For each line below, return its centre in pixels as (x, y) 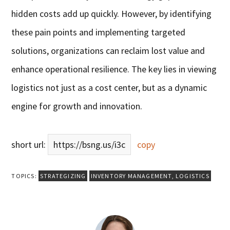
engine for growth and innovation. (77, 106)
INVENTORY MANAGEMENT (131, 176)
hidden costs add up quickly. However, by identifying (112, 14)
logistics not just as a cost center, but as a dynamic (109, 88)
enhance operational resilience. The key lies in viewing (114, 69)
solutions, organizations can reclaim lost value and (108, 51)
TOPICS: (25, 176)
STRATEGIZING (63, 176)
